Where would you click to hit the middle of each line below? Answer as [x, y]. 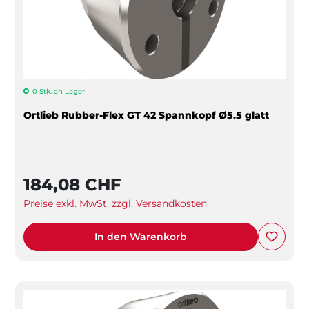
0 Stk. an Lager [59, 91]
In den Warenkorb [141, 236]
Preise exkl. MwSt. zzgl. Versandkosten [115, 203]
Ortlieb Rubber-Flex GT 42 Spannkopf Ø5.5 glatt [146, 115]
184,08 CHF [72, 184]
